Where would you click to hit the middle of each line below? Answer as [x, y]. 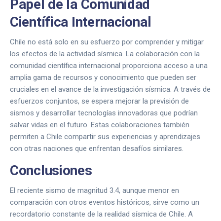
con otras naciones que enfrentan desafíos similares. [97, 148]
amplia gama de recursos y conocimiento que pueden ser [103, 77]
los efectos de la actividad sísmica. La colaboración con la [105, 54]
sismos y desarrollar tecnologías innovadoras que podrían [104, 113]
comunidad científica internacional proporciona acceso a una [109, 66]
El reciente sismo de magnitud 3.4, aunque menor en [94, 190]
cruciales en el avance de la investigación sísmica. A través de [110, 89]
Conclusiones [51, 170]
